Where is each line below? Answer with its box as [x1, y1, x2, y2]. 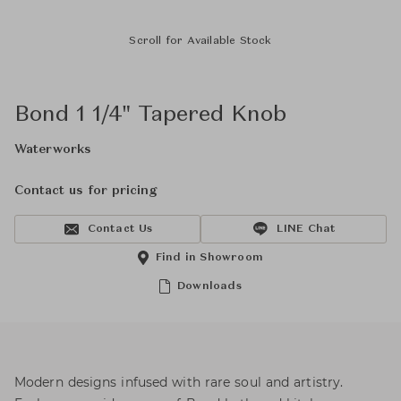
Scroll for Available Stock [129, 36, 272, 47]
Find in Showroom [155, 252, 264, 263]
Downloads [177, 281, 242, 292]
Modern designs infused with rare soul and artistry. [14, 374, 344, 390]
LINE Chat [276, 224, 337, 235]
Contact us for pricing [14, 184, 157, 197]
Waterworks [14, 143, 91, 156]
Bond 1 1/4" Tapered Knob [14, 105, 286, 126]
